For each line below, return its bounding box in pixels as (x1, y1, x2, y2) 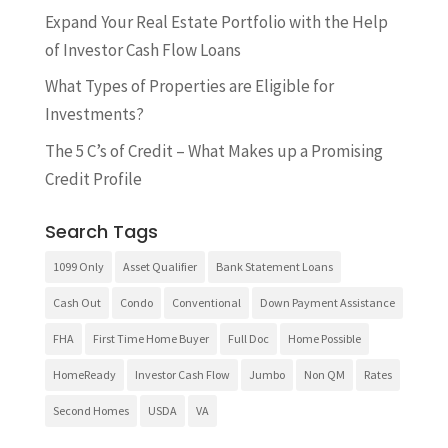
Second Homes (52, 402, 129, 418)
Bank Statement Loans (215, 258, 333, 274)
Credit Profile (44, 167, 142, 190)
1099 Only (52, 258, 104, 274)
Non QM (303, 366, 345, 382)
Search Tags (44, 218, 158, 244)
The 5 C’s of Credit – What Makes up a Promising (44, 139, 383, 162)
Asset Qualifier (122, 258, 197, 274)
